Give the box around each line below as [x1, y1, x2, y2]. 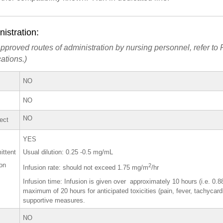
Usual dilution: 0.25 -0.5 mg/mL [23, 148, 113, 156]
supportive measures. [23, 197, 86, 205]
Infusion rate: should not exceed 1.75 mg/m [23, 164, 149, 172]
